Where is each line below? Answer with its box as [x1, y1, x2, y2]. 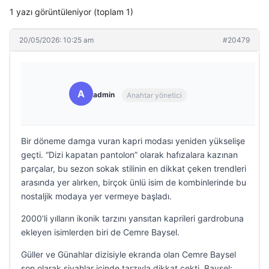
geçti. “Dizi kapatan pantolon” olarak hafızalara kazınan [21, 150, 238, 160]
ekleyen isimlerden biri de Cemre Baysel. [21, 227, 180, 237]
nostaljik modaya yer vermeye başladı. [21, 191, 172, 201]
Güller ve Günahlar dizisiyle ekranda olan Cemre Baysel [21, 249, 236, 259]
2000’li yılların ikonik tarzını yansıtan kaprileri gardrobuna [21, 213, 244, 223]
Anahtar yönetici [127, 90, 182, 100]
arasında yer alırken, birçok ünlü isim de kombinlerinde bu [21, 177, 246, 187]
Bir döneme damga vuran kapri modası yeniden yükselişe [21, 136, 245, 146]
